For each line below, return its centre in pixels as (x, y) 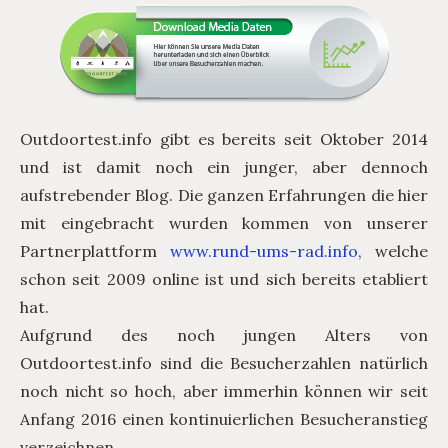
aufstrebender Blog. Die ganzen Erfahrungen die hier (224, 195)
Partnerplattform (95, 251)
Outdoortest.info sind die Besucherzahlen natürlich (224, 363)
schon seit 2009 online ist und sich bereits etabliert (224, 279)
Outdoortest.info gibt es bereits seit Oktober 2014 (224, 139)
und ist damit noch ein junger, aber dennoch (224, 167)
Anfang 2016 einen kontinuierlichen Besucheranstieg (224, 419)
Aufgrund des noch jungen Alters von (224, 335)
